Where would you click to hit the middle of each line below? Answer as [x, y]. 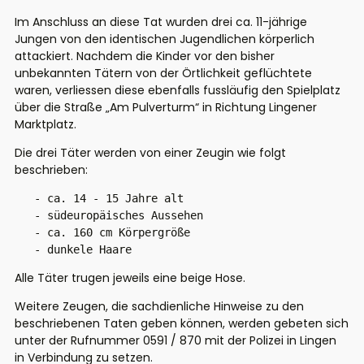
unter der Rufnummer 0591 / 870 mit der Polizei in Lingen [175, 341]
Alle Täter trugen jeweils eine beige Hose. [130, 278]
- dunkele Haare [73, 250]
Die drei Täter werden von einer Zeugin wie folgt [150, 153]
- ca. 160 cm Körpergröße [102, 233]
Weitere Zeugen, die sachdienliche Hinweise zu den [159, 307]
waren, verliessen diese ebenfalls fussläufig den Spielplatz [178, 91]
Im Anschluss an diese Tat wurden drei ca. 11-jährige [161, 22]
